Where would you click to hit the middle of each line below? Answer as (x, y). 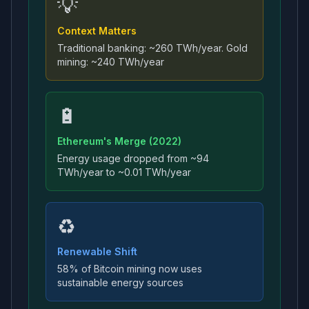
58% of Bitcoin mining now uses (130, 269)
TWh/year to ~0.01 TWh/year (124, 172)
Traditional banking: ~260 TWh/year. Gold (152, 48)
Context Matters (97, 31)
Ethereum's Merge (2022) (119, 141)
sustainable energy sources (120, 282)
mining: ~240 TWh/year (111, 62)
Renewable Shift (97, 251)
